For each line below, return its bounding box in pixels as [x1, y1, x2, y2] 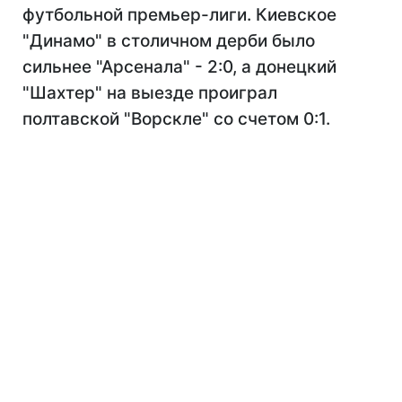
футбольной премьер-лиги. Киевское [22, 4, 336, 25]
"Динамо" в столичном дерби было [22, 31, 315, 51]
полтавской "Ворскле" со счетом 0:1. [22, 109, 330, 129]
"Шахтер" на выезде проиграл [22, 83, 277, 103]
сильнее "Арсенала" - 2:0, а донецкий [22, 57, 336, 77]
